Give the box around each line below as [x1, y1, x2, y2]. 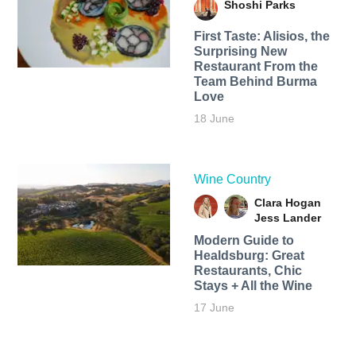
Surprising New [193, 44, 287, 58]
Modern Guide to [193, 233, 294, 247]
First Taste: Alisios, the [193, 29, 330, 43]
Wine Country [193, 172, 271, 186]
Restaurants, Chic [193, 263, 302, 277]
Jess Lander [253, 211, 321, 224]
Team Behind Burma [193, 74, 317, 88]
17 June [193, 300, 234, 314]
